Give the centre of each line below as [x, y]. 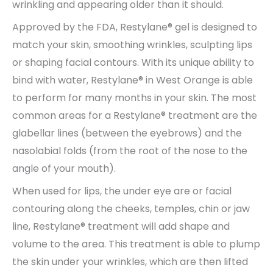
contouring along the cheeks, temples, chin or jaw [131, 208]
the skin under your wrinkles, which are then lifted [130, 261]
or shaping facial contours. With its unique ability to [133, 62]
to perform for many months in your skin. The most [134, 97]
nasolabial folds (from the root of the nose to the [130, 151]
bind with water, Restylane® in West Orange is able [133, 80]
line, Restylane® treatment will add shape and [121, 226]
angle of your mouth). [64, 168]
